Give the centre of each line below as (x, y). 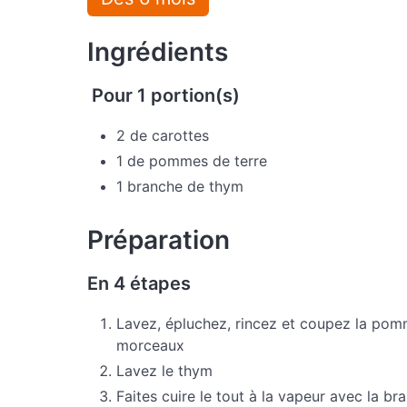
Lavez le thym (164, 370)
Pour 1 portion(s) (164, 95)
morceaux (150, 345)
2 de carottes (163, 135)
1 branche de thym (180, 186)
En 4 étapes (139, 283)
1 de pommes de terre (192, 160)
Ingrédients (158, 52)
